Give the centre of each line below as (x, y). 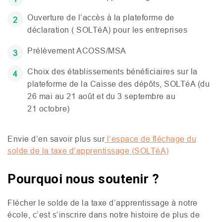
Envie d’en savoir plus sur (56, 139)
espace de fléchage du (154, 139)
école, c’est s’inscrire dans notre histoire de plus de (104, 215)
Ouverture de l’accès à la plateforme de (101, 17)
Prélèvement (52, 51)
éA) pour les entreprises (144, 30)
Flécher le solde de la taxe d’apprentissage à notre (103, 203)
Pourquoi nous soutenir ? (83, 179)
